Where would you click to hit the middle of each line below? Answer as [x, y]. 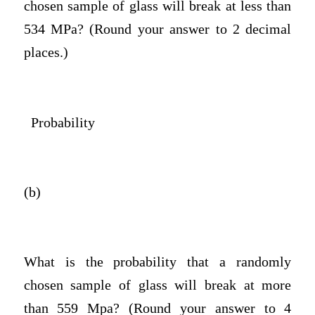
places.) [46, 53]
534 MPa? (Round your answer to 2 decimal [157, 30]
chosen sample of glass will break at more [157, 285]
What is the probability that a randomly [157, 262]
